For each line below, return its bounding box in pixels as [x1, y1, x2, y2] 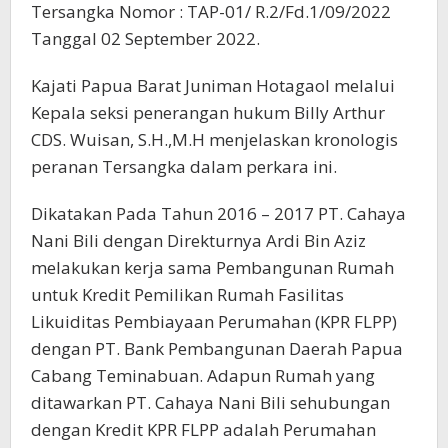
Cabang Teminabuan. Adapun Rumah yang [31, 364, 375, 388]
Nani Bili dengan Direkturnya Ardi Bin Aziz [31, 229, 366, 253]
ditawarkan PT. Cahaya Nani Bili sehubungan [31, 391, 390, 415]
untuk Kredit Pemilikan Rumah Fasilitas [31, 283, 344, 307]
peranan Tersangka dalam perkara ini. [31, 155, 337, 179]
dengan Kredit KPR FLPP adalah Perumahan [31, 418, 376, 442]
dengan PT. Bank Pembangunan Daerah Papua [31, 337, 403, 361]
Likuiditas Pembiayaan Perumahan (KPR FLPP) [31, 310, 397, 334]
